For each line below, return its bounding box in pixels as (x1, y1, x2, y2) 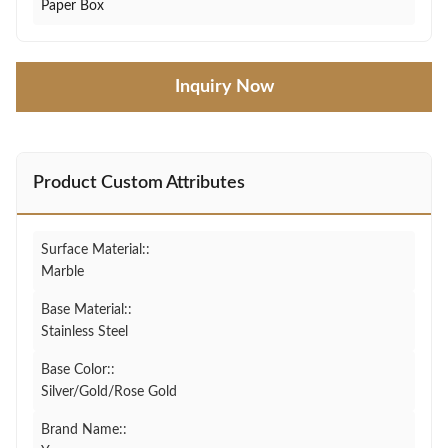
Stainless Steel (41, 325, 128, 339)
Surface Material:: (41, 243, 150, 257)
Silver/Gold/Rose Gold (41, 385, 177, 399)
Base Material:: (41, 303, 132, 317)
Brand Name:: (41, 423, 127, 437)
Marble (41, 265, 84, 279)
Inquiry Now (174, 78, 274, 96)
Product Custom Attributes (33, 174, 245, 192)
